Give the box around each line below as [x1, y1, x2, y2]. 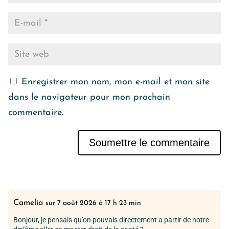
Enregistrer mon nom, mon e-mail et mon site [21, 77, 210, 87]
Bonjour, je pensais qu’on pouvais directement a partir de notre [13, 216, 209, 225]
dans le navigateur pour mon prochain [8, 93, 170, 103]
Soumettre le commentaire [89, 137, 210, 149]
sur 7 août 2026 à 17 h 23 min [45, 199, 141, 208]
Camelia [13, 199, 43, 208]
